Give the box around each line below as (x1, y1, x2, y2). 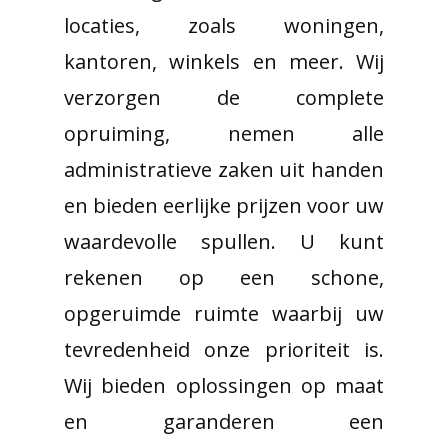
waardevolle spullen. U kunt (64, 228, 384, 255)
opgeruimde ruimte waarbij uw (64, 300, 384, 327)
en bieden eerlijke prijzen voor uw (64, 192, 384, 219)
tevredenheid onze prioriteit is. (64, 336, 384, 363)
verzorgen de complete (64, 84, 384, 111)
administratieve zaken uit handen (64, 156, 384, 183)
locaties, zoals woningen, (64, 12, 384, 39)
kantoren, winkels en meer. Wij (64, 48, 384, 75)
